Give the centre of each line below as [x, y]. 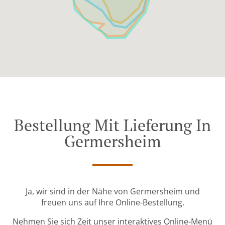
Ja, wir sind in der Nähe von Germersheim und [113, 192]
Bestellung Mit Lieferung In [113, 125]
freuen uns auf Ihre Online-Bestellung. [113, 203]
